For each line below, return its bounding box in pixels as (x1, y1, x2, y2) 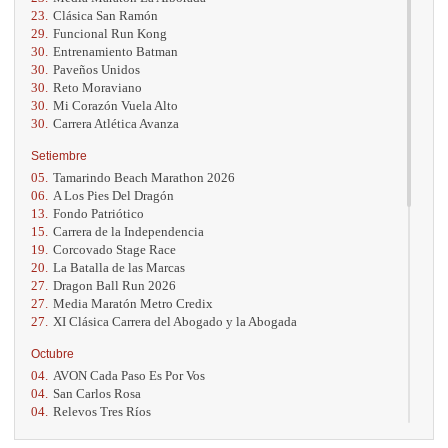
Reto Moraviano (53, 79, 142, 95)
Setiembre (31, 148, 87, 163)
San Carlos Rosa (53, 385, 141, 401)
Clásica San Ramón (53, 7, 158, 23)
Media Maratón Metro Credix (53, 295, 213, 311)
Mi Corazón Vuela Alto (53, 97, 178, 113)
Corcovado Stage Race (53, 241, 176, 257)
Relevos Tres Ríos (53, 403, 151, 419)
